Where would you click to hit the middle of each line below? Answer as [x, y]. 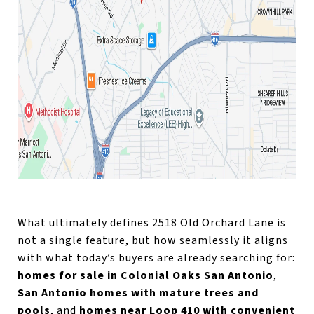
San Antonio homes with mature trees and [138, 293]
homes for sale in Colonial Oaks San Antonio [145, 275]
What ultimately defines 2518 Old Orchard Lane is [152, 223]
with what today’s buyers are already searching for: [156, 258]
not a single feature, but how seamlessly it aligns [153, 240]
